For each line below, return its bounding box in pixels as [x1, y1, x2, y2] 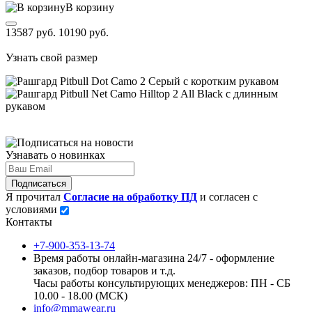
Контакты [6, 215, 52, 228]
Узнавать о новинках [6, 148, 105, 161]
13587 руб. [6, 26, 58, 38]
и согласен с [197, 190, 258, 203]
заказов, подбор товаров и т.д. [33, 264, 175, 276]
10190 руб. [58, 26, 109, 38]
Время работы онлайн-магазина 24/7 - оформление [33, 251, 274, 264]
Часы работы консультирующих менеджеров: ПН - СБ [33, 276, 290, 289]
